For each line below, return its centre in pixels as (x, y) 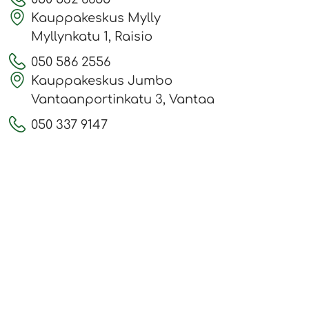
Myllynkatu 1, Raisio (92, 36)
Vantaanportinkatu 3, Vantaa (123, 99)
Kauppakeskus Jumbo (102, 80)
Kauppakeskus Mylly (96, 18)
